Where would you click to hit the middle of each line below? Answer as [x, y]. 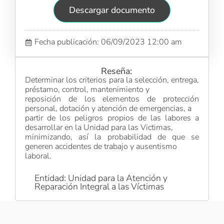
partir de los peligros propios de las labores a [112, 118]
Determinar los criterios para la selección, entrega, [112, 80]
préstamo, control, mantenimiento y [87, 90]
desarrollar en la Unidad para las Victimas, [99, 128]
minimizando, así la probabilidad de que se [112, 137]
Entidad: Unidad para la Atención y [101, 178]
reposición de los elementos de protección [112, 99]
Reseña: [117, 71]
